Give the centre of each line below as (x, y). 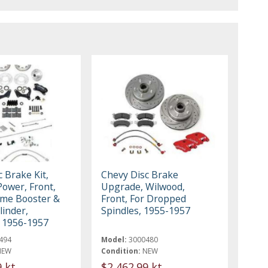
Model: (114, 239)
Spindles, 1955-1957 (146, 210)
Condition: (121, 251)
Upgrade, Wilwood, (143, 186)
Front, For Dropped (144, 198)
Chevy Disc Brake (140, 174)
